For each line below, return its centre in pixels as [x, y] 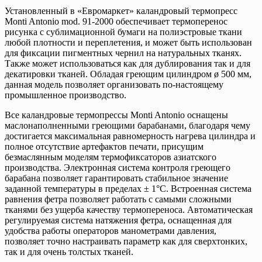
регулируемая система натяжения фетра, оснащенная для [118, 220]
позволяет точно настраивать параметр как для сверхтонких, [126, 241]
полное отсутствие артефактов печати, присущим [104, 146]
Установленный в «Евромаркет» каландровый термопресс [121, 11]
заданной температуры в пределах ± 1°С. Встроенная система [128, 188]
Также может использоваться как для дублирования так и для [127, 63]
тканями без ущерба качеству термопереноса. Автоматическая [129, 209]
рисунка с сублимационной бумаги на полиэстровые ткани [123, 32]
